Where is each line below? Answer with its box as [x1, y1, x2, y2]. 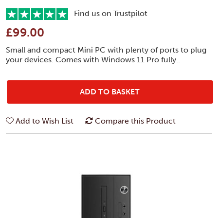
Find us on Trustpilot [68, 8, 147, 18]
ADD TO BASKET [80, 87, 140, 96]
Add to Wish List [16, 116, 73, 126]
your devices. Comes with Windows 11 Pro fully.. [6, 54, 180, 64]
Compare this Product [95, 116, 176, 126]
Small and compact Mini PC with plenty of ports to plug [6, 45, 206, 54]
